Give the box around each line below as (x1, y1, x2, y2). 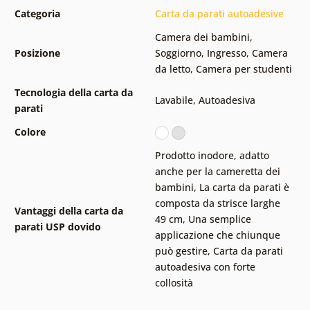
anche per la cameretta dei (154, 164, 280, 178)
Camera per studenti (195, 62, 292, 75)
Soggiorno (154, 46, 201, 60)
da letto (154, 62, 190, 75)
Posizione (14, 46, 60, 60)
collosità (154, 275, 193, 289)
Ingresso (206, 46, 246, 60)
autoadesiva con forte (154, 259, 255, 273)
